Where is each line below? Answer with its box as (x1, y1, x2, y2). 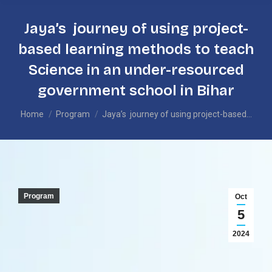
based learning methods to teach (18, 41, 254, 58)
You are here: (20, 103, 75, 114)
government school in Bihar (38, 82, 234, 99)
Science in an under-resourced (28, 61, 244, 78)
